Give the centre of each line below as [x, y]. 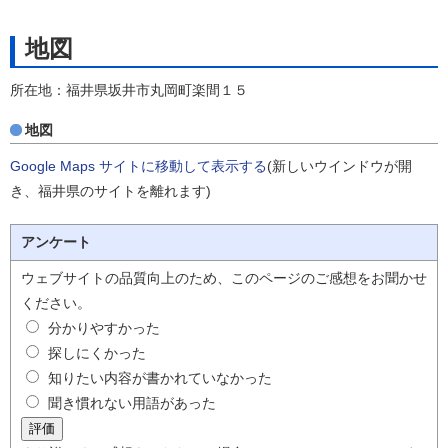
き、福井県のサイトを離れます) [110, 190]
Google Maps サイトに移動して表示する [138, 165]
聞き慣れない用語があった [132, 402]
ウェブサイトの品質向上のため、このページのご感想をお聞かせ [224, 277]
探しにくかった [97, 352]
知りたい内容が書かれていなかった [160, 377]
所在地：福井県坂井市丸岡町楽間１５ [129, 90]
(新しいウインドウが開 [339, 165]
